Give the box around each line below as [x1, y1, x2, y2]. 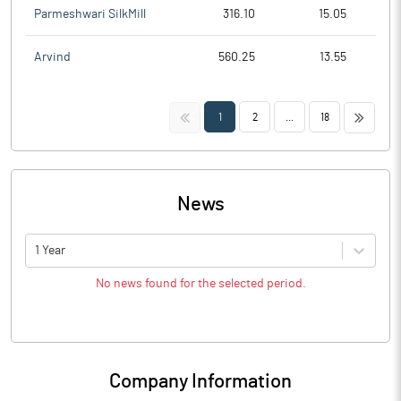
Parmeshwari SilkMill [34, 7, 146, 21]
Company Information [109, 371, 292, 391]
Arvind [34, 51, 71, 64]
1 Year [35, 243, 65, 257]
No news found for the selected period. [95, 277, 306, 290]
